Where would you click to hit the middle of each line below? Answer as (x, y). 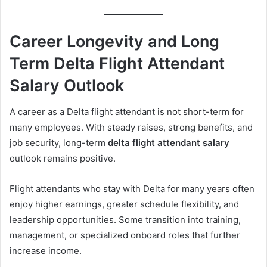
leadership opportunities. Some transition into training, (125, 220)
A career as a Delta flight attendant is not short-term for (127, 112)
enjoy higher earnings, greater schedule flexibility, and (124, 204)
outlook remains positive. (63, 159)
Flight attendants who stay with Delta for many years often (132, 189)
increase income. (46, 251)
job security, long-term (59, 143)
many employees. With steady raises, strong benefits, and (131, 128)
